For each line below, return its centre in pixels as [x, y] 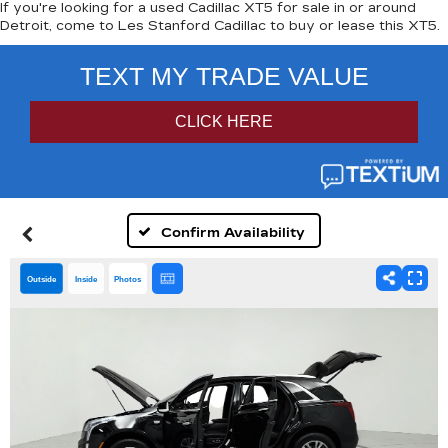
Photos [128, 278]
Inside [86, 278]
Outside [42, 278]
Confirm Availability [233, 233]
